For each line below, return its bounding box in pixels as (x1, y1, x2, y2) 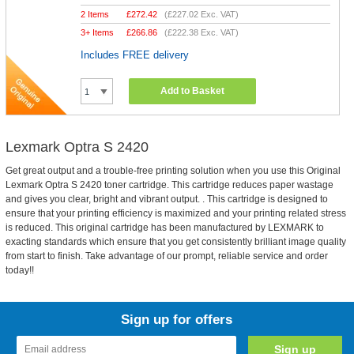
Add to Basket (160, 85, 225, 96)
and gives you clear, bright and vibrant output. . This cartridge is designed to (5, 194, 328, 205)
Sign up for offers (121, 312, 233, 327)
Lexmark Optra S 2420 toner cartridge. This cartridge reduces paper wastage (5, 179, 333, 190)
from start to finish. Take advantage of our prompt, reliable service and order (5, 250, 328, 262)
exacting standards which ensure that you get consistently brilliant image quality (5, 236, 346, 247)
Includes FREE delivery (81, 49, 190, 61)
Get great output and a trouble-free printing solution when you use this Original (5, 165, 341, 176)
